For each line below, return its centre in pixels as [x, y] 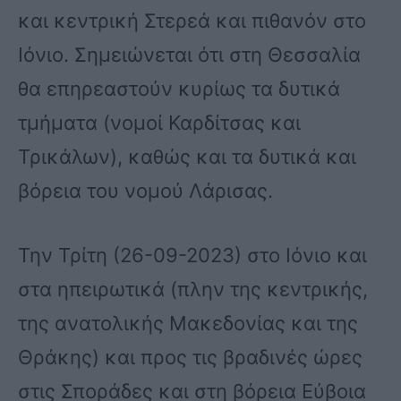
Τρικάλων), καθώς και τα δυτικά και [187, 157]
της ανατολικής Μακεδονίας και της [188, 324]
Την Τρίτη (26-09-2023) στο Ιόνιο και [192, 256]
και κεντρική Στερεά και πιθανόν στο [192, 21]
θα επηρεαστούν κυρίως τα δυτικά [179, 89]
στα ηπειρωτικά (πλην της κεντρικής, [193, 290]
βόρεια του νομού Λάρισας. [145, 191]
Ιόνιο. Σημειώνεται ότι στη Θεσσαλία [189, 55]
